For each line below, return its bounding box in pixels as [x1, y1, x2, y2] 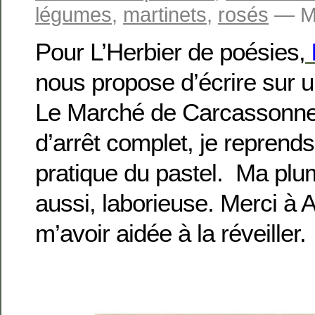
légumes [35, 2, 112, 26]
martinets [123, 2, 207, 26]
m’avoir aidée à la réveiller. [35, 219, 306, 247]
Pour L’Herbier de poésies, [35, 38, 305, 66]
